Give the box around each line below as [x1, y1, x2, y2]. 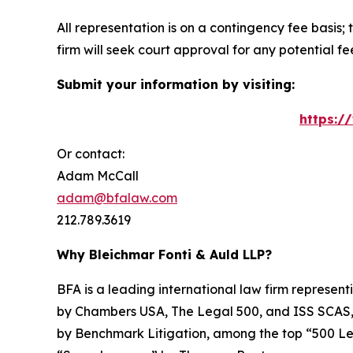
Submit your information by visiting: [57, 76, 295, 93]
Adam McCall [57, 168, 139, 184]
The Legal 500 [171, 303, 259, 320]
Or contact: [57, 146, 124, 162]
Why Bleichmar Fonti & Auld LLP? [57, 247, 272, 263]
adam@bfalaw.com [57, 190, 177, 206]
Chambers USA [75, 303, 165, 320]
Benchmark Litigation [75, 325, 206, 342]
